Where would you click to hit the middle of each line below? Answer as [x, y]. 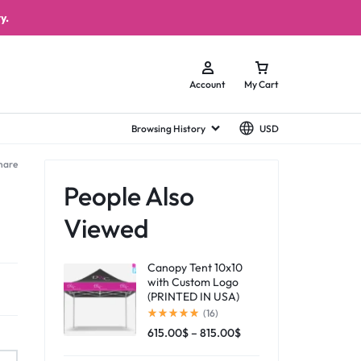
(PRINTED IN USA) [193, 297]
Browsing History [168, 128]
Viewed [106, 228]
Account [207, 85]
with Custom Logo [193, 282]
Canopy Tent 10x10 [195, 268]
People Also [129, 196]
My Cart [261, 85]
